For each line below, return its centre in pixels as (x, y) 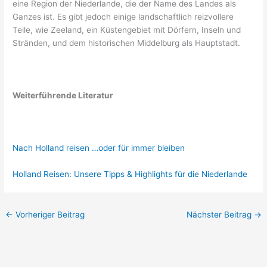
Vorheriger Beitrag (49, 214)
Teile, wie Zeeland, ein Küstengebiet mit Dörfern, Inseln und (127, 30)
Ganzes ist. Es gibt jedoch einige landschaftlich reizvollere (123, 17)
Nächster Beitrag (220, 214)
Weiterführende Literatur (63, 96)
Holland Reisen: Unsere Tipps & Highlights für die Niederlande (130, 174)
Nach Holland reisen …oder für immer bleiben (99, 148)
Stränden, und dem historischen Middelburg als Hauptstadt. (127, 43)
